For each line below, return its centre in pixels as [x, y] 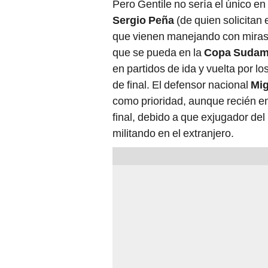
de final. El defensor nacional [182, 85]
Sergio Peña [143, 20]
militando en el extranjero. [173, 133]
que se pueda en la [158, 53]
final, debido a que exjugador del [189, 117]
